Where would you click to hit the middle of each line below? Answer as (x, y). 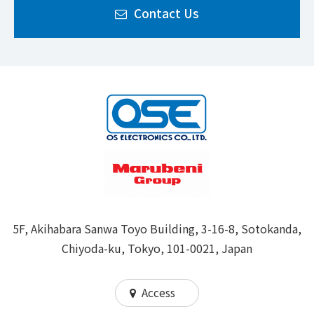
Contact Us (166, 13)
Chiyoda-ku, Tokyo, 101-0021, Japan (157, 248)
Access (158, 292)
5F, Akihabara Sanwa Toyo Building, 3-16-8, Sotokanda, (157, 228)
